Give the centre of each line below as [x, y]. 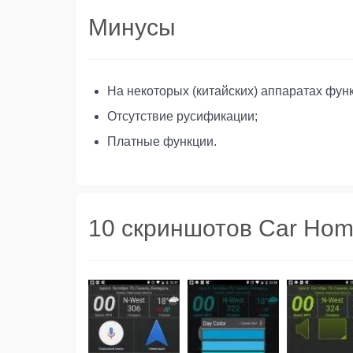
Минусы [132, 27]
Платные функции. [162, 141]
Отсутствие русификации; [182, 116]
